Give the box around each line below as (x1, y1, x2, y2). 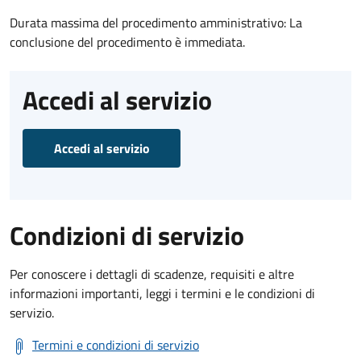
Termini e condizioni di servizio (32, 334, 199, 355)
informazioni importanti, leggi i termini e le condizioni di (10, 283, 315, 303)
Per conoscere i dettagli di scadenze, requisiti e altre (10, 263, 294, 284)
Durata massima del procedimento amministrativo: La (10, 12, 302, 32)
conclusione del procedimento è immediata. (10, 31, 245, 52)
